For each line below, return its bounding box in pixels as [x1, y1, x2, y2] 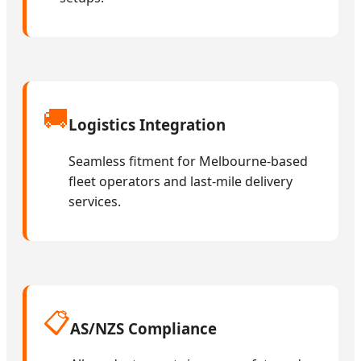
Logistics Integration [68, 114, 226, 135]
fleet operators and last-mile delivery [68, 172, 293, 190]
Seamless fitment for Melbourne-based [68, 151, 308, 170]
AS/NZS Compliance [70, 317, 217, 338]
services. [68, 192, 121, 210]
